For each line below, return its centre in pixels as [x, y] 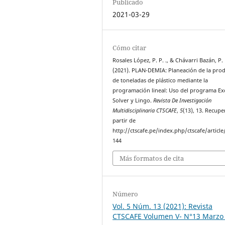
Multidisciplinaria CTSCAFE [145, 110]
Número [126, 194]
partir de [124, 120]
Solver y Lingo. [133, 100]
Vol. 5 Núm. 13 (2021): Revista [163, 206]
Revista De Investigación [183, 100]
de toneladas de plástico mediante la [160, 80]
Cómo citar [130, 47]
